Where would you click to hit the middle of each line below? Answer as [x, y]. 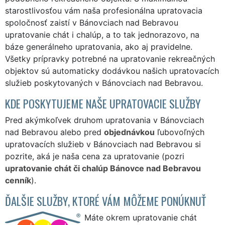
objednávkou [129, 132]
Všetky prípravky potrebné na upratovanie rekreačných [110, 59]
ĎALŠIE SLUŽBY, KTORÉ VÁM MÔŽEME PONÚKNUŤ [105, 200]
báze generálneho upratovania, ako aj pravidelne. [99, 46]
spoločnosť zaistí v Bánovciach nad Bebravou [92, 22]
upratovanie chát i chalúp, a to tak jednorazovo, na [102, 34]
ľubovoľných [180, 132]
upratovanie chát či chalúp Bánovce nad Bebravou [103, 168]
